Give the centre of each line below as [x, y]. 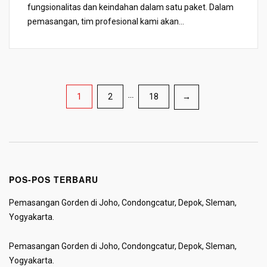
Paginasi [37, 97]
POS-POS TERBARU [54, 179]
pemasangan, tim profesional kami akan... [106, 21]
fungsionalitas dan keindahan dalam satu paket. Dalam [131, 7]
